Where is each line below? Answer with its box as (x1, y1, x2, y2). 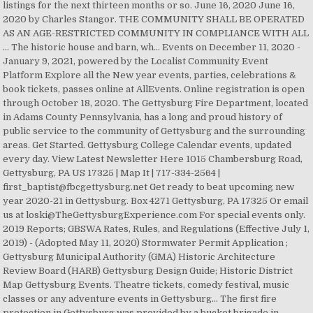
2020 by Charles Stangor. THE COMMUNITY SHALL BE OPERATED (3, 14, 305, 24)
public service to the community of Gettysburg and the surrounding (3, 126, 306, 136)
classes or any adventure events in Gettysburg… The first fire (3, 293, 277, 304)
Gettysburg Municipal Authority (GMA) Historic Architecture (3, 252, 276, 262)
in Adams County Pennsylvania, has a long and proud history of (3, 112, 283, 122)
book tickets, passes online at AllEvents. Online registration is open (3, 84, 305, 94)
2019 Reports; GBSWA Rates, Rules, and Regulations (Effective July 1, (3, 224, 310, 234)
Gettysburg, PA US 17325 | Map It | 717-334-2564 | (3, 168, 221, 178)
